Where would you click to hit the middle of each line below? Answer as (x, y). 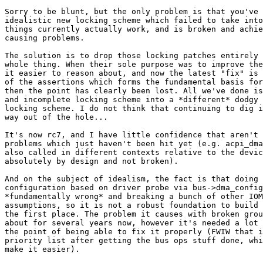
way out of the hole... (56, 117)
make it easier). (42, 249)
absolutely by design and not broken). (92, 161)
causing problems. (45, 38)
